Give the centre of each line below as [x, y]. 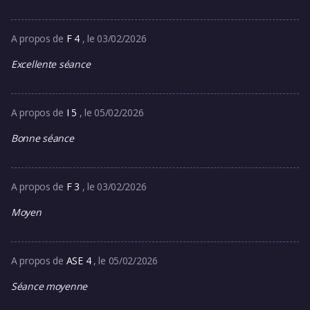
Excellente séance [51, 64]
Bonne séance [43, 138]
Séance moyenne [49, 286]
